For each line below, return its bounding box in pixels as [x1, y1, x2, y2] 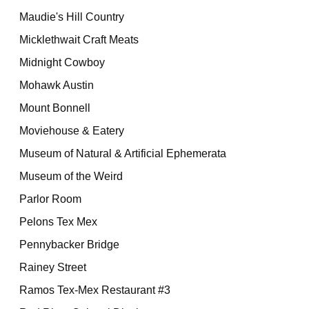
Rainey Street [19, 261, 87, 273]
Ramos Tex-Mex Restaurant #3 [19, 284, 171, 296]
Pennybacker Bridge [19, 239, 120, 250]
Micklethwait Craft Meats [19, 34, 139, 46]
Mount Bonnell [19, 102, 91, 114]
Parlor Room [19, 193, 82, 205]
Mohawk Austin [19, 79, 94, 91]
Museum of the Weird [19, 170, 123, 182]
